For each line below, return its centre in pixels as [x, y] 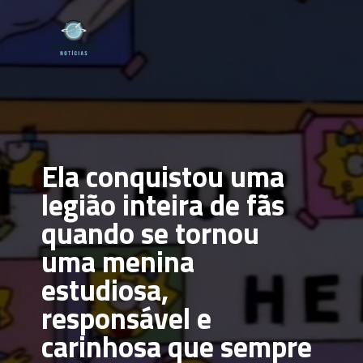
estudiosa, [105, 290]
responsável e [127, 318]
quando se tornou [151, 233]
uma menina [118, 262]
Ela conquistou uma [163, 177]
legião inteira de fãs [163, 205]
